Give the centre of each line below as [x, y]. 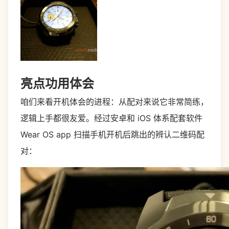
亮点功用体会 [57, 84]
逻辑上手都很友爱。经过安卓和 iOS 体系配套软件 [111, 118]
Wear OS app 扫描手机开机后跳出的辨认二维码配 [112, 134]
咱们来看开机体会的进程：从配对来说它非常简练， [114, 102]
